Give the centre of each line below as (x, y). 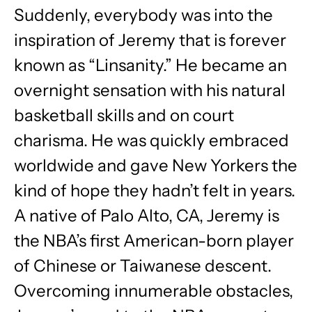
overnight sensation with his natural (150, 90)
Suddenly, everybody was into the (143, 15)
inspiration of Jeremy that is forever (150, 40)
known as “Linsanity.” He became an (150, 65)
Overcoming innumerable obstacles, (154, 291)
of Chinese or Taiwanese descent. (143, 266)
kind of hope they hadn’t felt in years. (155, 190)
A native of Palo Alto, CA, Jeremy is (147, 216)
